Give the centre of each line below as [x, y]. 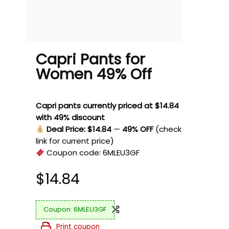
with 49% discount [70, 117]
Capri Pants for [90, 59]
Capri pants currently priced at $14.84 [107, 106]
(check [169, 129]
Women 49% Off [94, 74]
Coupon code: [74, 153]
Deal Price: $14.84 [79, 129]
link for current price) [75, 141]
